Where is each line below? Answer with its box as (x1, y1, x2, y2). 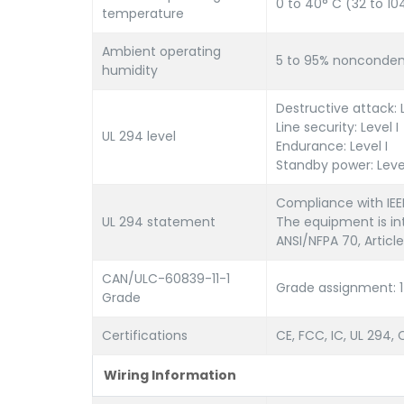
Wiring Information (104, 366, 236, 384)
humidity (102, 61, 158, 79)
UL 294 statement (102, 213, 216, 231)
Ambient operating (102, 42, 221, 60)
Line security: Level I (276, 118, 399, 136)
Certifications (102, 326, 188, 344)
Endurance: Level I (276, 137, 388, 155)
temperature (102, 5, 184, 23)
